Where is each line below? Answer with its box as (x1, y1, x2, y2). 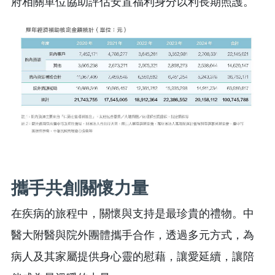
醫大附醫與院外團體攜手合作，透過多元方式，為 (11, 228, 254, 241)
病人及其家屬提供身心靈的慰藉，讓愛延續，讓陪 (11, 250, 254, 263)
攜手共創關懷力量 (11, 178, 149, 198)
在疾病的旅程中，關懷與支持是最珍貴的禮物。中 (11, 207, 254, 220)
